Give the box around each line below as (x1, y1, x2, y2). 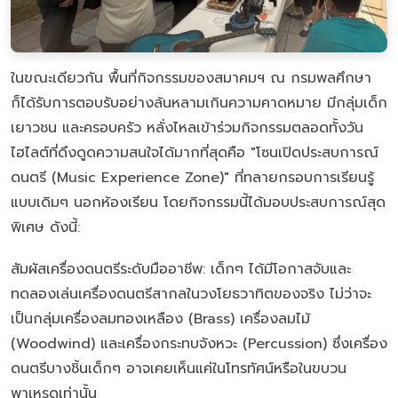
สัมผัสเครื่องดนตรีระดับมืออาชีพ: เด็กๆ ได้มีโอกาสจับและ (11, 258, 351, 280)
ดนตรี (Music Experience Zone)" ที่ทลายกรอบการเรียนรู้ (11, 166, 374, 188)
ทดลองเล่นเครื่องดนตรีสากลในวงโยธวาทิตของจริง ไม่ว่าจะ (11, 283, 371, 305)
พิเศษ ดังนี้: (11, 216, 80, 238)
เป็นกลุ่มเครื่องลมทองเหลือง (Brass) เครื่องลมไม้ (11, 307, 310, 330)
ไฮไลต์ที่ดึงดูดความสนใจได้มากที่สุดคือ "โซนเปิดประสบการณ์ (11, 141, 378, 163)
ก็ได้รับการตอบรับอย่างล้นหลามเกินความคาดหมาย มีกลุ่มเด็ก (11, 92, 387, 114)
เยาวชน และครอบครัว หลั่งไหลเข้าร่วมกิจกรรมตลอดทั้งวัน (11, 116, 363, 139)
